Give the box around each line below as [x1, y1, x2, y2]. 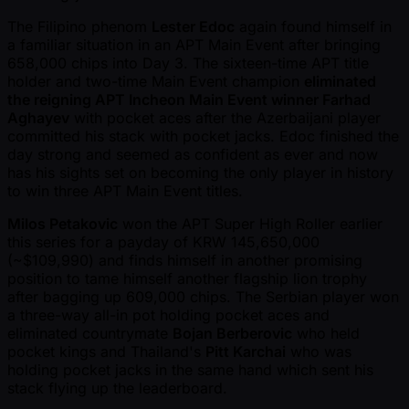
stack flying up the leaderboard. [7, 378, 227, 397]
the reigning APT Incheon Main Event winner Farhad [7, 89, 371, 109]
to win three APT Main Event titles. [7, 181, 243, 200]
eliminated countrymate [7, 323, 173, 342]
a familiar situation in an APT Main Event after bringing [7, 35, 381, 54]
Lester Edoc [152, 16, 235, 36]
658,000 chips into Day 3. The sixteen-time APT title [7, 53, 369, 72]
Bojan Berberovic [173, 323, 292, 342]
